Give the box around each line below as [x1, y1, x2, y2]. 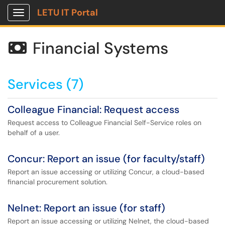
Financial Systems [33, 38, 168, 59]
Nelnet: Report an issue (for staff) [8, 201, 165, 214]
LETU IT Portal [37, 7, 98, 19]
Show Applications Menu [18, 16, 98, 25]
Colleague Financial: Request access [8, 103, 179, 116]
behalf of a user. [8, 128, 60, 137]
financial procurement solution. [8, 177, 107, 186]
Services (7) [8, 75, 83, 93]
